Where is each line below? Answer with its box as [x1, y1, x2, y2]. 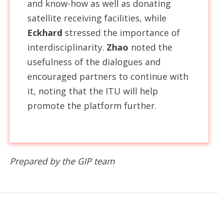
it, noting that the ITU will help [27, 85, 158, 97]
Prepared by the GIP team [10, 155, 115, 167]
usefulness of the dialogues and [27, 56, 161, 68]
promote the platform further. [27, 100, 157, 111]
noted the [128, 41, 172, 53]
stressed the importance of [65, 27, 180, 38]
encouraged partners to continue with [27, 71, 188, 82]
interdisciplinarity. [27, 41, 107, 53]
